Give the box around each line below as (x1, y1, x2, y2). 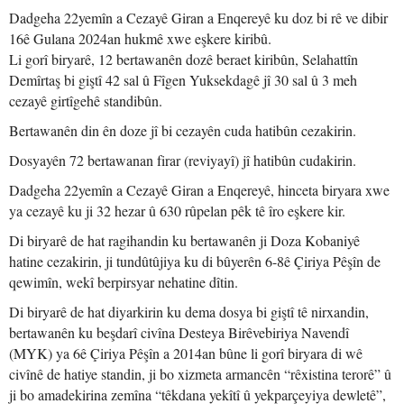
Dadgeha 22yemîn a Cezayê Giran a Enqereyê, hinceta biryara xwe (9, 180, 390, 199)
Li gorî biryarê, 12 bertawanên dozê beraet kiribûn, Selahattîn (9, 50, 358, 69)
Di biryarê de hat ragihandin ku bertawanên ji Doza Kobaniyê (9, 231, 360, 250)
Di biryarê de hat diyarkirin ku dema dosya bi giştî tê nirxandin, (9, 302, 369, 321)
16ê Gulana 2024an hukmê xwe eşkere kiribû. (9, 29, 271, 48)
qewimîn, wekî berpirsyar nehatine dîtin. (9, 272, 238, 291)
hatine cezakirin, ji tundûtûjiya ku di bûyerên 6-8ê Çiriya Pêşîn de (9, 252, 381, 271)
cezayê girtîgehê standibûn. (9, 91, 162, 110)
